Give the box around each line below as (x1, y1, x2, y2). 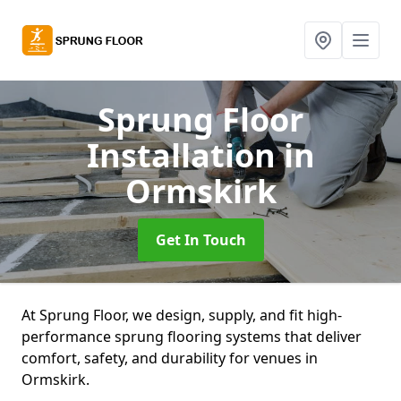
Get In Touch (155, 230, 246, 250)
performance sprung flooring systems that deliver (21, 327, 362, 346)
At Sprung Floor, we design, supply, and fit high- (21, 305, 342, 325)
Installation (86, 133, 284, 177)
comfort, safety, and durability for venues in (21, 348, 318, 368)
